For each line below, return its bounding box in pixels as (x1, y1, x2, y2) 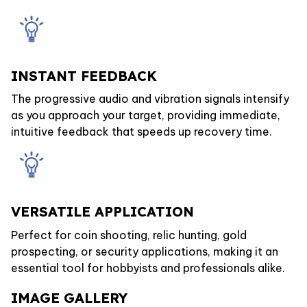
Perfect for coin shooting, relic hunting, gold (11, 228, 247, 242)
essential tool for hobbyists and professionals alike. (11, 260, 285, 275)
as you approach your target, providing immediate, (11, 108, 280, 122)
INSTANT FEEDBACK (11, 66, 157, 84)
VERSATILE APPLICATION (11, 203, 194, 221)
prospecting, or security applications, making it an (11, 244, 278, 258)
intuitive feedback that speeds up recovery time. (11, 124, 272, 138)
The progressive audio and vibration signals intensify (11, 91, 289, 106)
